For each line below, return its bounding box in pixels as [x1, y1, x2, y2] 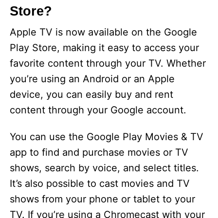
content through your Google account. [10, 104, 186, 116]
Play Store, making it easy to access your [10, 42, 199, 54]
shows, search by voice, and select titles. [10, 162, 199, 174]
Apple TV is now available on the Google [10, 26, 197, 38]
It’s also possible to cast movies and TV [10, 178, 190, 190]
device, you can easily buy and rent [10, 89, 173, 101]
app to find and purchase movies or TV [10, 146, 188, 159]
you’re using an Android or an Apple [10, 73, 175, 85]
